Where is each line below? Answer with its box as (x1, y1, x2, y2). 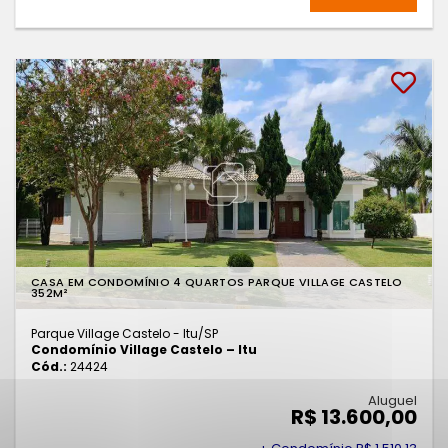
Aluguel (368, 391, 417, 411)
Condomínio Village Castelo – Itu (31, 341, 257, 359)
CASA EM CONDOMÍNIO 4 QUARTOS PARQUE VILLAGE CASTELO (31, 274, 403, 291)
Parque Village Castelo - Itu (31, 325, 198, 343)
